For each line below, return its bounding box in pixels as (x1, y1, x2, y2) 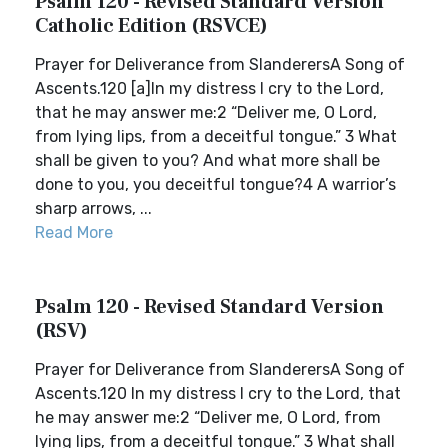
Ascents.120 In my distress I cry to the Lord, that (35, 384, 401, 403)
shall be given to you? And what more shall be (35, 151, 380, 170)
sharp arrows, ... (35, 199, 152, 218)
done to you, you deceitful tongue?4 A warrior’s (35, 175, 396, 194)
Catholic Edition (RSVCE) (35, 13, 268, 39)
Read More (35, 223, 113, 242)
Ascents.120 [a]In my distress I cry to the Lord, (35, 79, 384, 98)
